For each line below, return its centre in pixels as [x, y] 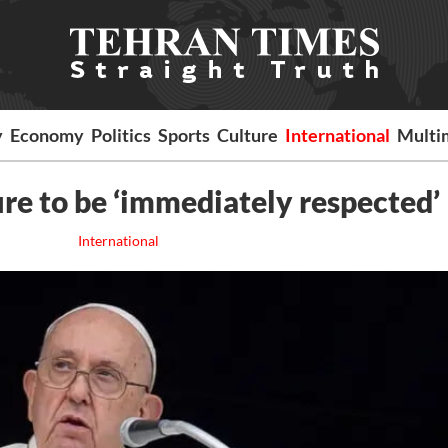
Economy [47, 135]
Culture [248, 135]
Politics [121, 135]
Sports [184, 135]
